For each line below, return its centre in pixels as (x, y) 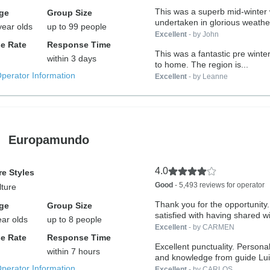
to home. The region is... (201, 64)
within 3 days (72, 58)
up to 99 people (77, 27)
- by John (202, 34)
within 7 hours (74, 251)
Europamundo (49, 140)
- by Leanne (207, 77)
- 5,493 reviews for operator (218, 185)
